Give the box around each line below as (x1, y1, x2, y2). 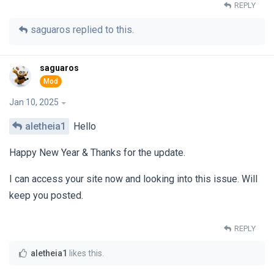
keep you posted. (9, 189, 83, 201)
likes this (67, 248, 102, 259)
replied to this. (70, 23, 134, 35)
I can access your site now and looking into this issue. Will (9, 172, 257, 185)
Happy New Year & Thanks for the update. (9, 146, 185, 158)
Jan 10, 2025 (9, 97, 59, 107)
